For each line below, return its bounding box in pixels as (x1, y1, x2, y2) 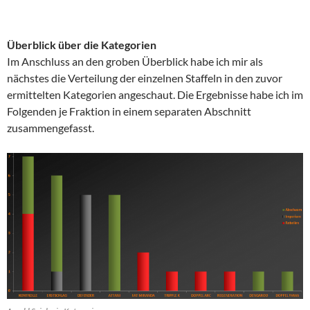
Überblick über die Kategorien (7, 37, 156, 51)
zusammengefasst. (7, 120, 94, 134)
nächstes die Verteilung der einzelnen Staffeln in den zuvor (7, 71, 282, 84)
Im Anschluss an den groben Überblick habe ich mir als (7, 54, 263, 68)
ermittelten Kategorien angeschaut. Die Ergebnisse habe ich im (7, 87, 303, 101)
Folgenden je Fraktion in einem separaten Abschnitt (7, 104, 251, 118)
